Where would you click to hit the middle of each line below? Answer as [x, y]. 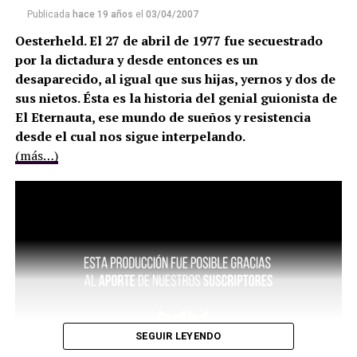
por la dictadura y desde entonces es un [136, 60]
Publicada [48, 15]
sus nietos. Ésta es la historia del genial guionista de [176, 98]
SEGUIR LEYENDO [178, 336]
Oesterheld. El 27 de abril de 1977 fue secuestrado [169, 41]
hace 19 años [102, 15]
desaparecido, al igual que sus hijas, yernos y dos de [175, 79]
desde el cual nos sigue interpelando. [130, 137]
